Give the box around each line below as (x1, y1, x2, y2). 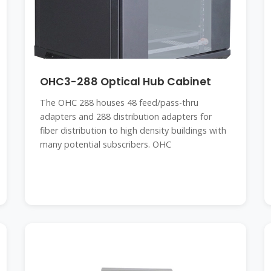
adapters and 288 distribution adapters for (39, 111, 212, 122)
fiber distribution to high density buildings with (39, 125, 226, 136)
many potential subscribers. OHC (39, 139, 171, 150)
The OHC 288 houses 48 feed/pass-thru (39, 97, 198, 108)
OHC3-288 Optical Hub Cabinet (39, 74, 211, 89)
